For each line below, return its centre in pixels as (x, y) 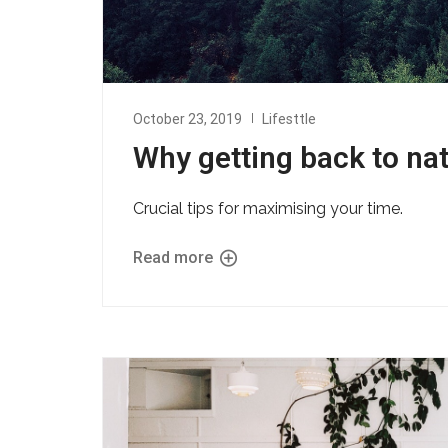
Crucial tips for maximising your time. (268, 208)
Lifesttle (289, 118)
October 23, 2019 (187, 118)
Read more (175, 257)
